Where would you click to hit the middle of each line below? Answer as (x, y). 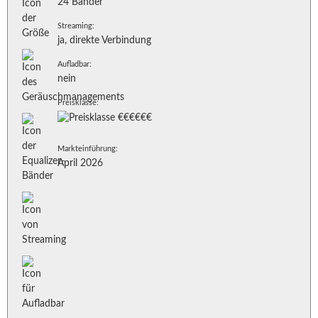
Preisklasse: (78, 103)
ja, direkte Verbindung (104, 40)
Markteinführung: (88, 149)
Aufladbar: (75, 64)
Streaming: (76, 26)
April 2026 (80, 163)
